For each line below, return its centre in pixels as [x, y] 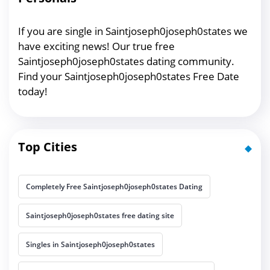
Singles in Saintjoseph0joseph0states [90, 245]
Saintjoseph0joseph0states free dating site [100, 216]
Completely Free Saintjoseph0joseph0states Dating [114, 187]
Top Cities [48, 147]
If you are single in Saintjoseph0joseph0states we [133, 31]
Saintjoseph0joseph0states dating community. [126, 61]
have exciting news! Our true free [96, 46]
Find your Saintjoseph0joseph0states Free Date [129, 77]
